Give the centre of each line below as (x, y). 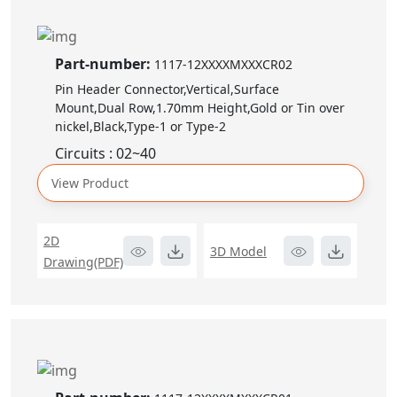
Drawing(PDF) (83, 261)
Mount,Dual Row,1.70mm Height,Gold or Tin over (200, 107)
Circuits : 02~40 (105, 153)
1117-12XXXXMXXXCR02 (223, 64)
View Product (90, 183)
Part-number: (105, 63)
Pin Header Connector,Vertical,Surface (167, 89)
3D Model (238, 251)
